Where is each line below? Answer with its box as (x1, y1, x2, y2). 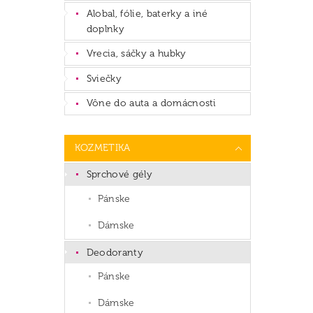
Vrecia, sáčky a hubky (86, 48, 187, 60)
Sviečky (86, 72, 122, 85)
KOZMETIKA (74, 142, 131, 154)
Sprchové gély (86, 168, 152, 181)
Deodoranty (86, 246, 143, 259)
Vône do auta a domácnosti (86, 97, 217, 110)
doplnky (86, 22, 125, 35)
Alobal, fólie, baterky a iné (86, 7, 208, 20)
